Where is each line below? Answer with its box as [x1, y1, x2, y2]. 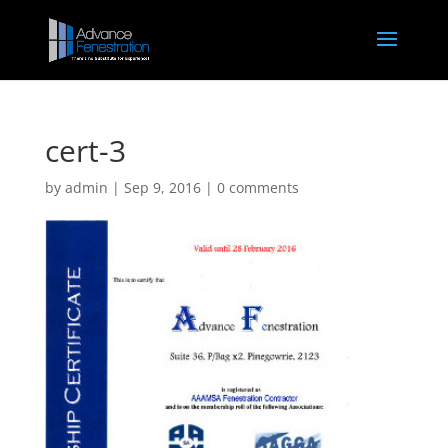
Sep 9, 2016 [123, 178, 201, 197]
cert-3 [44, 130, 126, 171]
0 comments [216, 178, 299, 197]
